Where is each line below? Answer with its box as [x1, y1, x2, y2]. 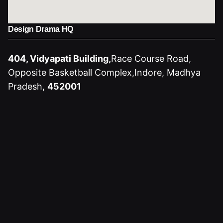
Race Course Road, [111, 53, 191, 64]
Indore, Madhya [134, 67, 201, 78]
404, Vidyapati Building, [8, 53, 111, 64]
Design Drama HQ [8, 24, 74, 34]
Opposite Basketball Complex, [8, 67, 134, 78]
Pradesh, [8, 81, 47, 92]
